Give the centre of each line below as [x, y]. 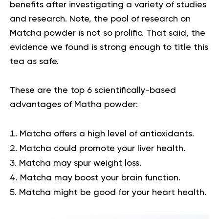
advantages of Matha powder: [74, 105]
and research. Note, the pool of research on [100, 19]
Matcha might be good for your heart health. [113, 193]
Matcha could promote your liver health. [102, 149]
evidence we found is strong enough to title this [109, 48]
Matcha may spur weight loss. [80, 164]
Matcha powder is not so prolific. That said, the [108, 33]
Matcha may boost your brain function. [100, 178]
